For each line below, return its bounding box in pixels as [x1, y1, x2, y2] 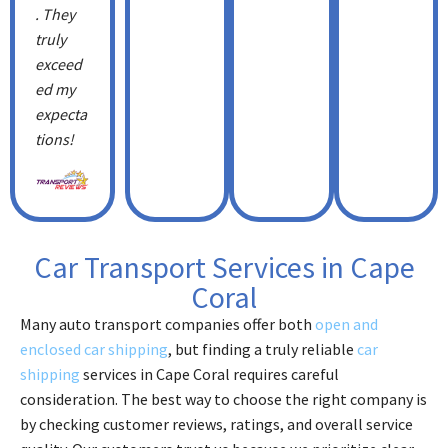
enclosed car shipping [20, 338, 168, 359]
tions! [35, 128, 74, 149]
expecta [35, 103, 87, 124]
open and [315, 313, 378, 334]
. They [35, 3, 75, 24]
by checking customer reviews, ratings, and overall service [20, 413, 413, 434]
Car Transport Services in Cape [33, 247, 415, 286]
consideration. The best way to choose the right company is [20, 388, 427, 409]
